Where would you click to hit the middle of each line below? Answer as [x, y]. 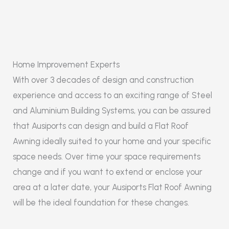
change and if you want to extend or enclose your [108, 172]
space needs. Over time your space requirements [107, 157]
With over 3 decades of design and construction [103, 80]
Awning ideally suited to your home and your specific [112, 141]
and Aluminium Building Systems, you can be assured [112, 111]
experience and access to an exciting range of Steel [112, 95]
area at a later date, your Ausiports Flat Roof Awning [112, 187]
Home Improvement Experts [66, 65]
